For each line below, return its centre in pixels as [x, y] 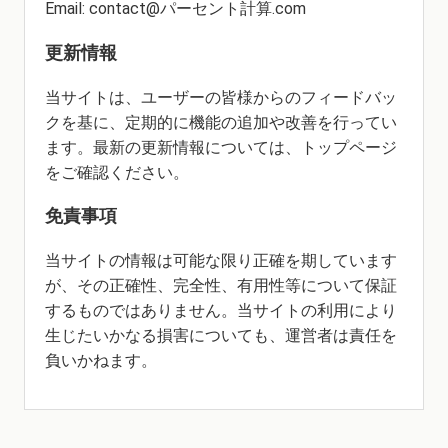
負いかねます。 [100, 360]
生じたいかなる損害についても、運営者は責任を [220, 335]
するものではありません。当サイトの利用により [220, 310]
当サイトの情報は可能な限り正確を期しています [220, 260]
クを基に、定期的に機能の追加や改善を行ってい [220, 122]
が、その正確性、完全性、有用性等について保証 [220, 285]
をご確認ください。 [116, 172]
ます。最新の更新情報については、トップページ [220, 147]
